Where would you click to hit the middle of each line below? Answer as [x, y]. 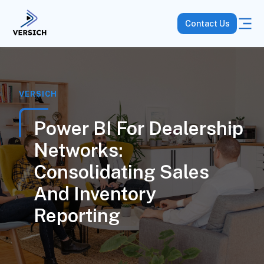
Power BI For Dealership [138, 128]
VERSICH [38, 94]
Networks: [78, 150]
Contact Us [207, 24]
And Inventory [95, 194]
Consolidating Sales [121, 172]
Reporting [77, 215]
